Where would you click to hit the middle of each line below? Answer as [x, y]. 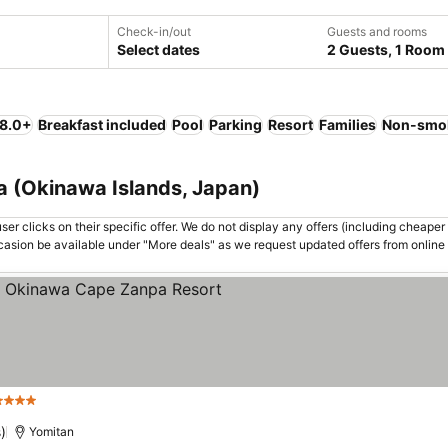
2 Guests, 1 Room [386, 49]
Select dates [158, 49]
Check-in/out [154, 31]
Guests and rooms [377, 31]
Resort [290, 124]
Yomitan [52, 431]
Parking [235, 124]
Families [347, 124]
